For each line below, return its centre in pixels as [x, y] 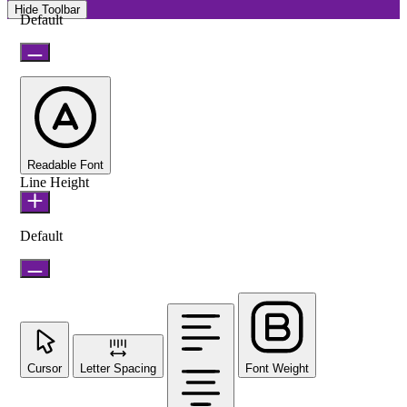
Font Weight [277, 368]
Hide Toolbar [47, 9]
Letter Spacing [118, 368]
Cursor [45, 368]
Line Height [55, 182]
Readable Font [65, 164]
